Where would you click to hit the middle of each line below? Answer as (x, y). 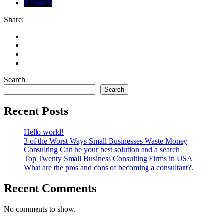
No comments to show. (40, 209)
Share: (14, 19)
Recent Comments (50, 188)
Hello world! (44, 132)
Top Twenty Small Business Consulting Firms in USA (108, 158)
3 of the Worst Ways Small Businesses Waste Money (106, 141)
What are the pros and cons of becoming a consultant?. (109, 167)
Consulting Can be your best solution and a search (102, 149)
